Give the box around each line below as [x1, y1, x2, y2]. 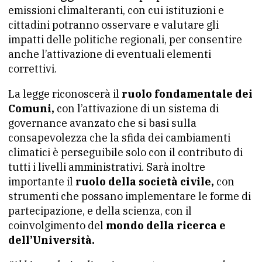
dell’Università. [8, 233, 95, 247]
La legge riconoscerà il [8, 87, 119, 101]
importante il [8, 175, 75, 188]
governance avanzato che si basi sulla [8, 116, 196, 130]
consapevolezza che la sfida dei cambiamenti [8, 131, 230, 144]
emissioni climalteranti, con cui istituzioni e [8, 4, 224, 17]
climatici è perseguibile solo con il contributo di [8, 146, 243, 159]
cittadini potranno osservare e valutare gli [8, 18, 219, 32]
